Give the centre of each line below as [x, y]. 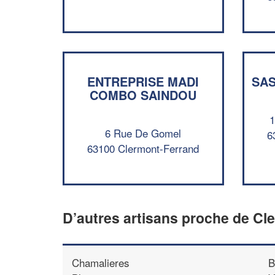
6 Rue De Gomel [143, 133]
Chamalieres [101, 262]
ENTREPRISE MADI [143, 81]
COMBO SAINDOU [143, 95]
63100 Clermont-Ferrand [143, 148]
